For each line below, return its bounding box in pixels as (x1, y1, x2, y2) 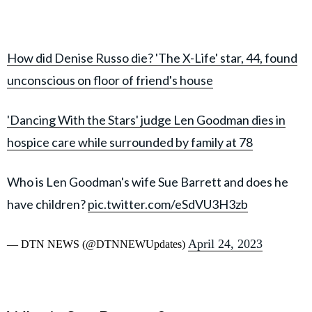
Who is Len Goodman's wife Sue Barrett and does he (7, 174, 288, 190)
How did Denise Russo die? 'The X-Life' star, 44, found (7, 50, 297, 66)
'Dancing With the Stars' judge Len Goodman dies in (7, 112, 286, 128)
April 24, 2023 (188, 237, 263, 251)
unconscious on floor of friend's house (7, 72, 213, 88)
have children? (7, 196, 88, 212)
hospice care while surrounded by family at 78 (7, 134, 253, 150)
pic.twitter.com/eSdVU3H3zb (88, 196, 248, 212)
